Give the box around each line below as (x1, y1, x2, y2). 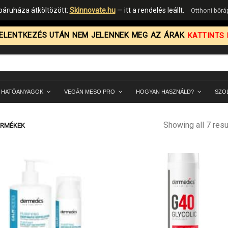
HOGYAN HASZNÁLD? (136, 89, 194, 95)
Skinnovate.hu (69, 6, 116, 14)
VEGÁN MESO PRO (64, 89, 115, 95)
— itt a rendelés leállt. (115, 6, 186, 14)
